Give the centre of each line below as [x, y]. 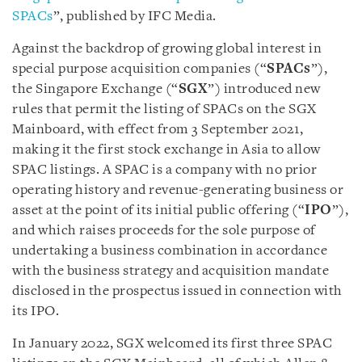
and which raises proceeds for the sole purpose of [164, 231]
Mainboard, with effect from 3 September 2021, [158, 130]
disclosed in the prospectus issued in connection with [177, 291]
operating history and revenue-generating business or [178, 190]
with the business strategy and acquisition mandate [170, 271]
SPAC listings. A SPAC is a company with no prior [164, 170]
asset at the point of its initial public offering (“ [158, 210]
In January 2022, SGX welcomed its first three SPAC [172, 344]
